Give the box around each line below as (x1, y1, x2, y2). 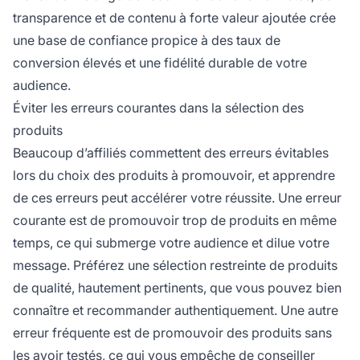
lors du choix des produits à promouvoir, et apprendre (13, 167, 335, 184)
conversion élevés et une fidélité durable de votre (13, 55, 307, 72)
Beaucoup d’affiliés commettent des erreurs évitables (13, 145, 329, 162)
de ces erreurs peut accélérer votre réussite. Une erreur (13, 190, 342, 207)
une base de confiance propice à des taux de (13, 32, 280, 49)
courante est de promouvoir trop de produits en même (13, 212, 337, 229)
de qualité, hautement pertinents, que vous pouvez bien (13, 280, 342, 297)
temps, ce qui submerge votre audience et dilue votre (13, 235, 329, 252)
